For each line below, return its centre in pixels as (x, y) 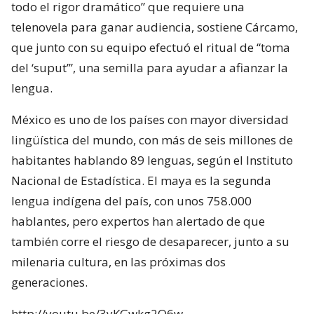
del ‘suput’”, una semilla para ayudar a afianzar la (150, 67)
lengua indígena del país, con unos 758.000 (131, 200)
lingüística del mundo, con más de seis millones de (152, 139)
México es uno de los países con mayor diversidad (150, 119)
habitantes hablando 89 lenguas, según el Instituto (152, 160)
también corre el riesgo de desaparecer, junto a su (150, 241)
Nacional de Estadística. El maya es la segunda (141, 180)
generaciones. (49, 282)
